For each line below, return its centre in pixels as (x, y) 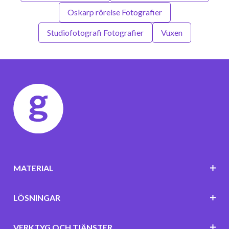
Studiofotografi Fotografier (95, 32)
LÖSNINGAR (37, 197)
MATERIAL (33, 168)
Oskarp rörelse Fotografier (114, 12)
